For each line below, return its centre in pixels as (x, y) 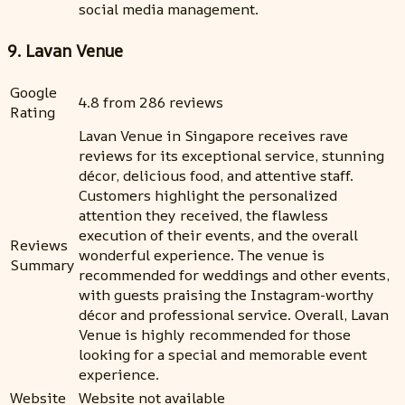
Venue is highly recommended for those (215, 334)
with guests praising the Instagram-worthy (226, 294)
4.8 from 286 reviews (151, 102)
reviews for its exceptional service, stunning (231, 155)
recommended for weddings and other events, (234, 274)
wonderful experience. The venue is (202, 254)
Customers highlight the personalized (208, 195)
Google (33, 92)
